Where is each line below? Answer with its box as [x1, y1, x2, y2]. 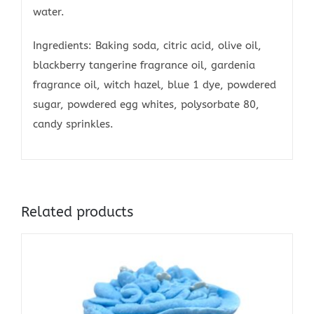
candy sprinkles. [32, 118, 114, 131]
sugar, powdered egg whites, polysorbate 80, [32, 98, 259, 111]
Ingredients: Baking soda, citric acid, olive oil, [32, 39, 261, 53]
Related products [21, 203, 133, 220]
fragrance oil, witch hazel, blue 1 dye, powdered [32, 78, 276, 92]
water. [32, 6, 64, 19]
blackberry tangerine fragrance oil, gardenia [32, 59, 255, 72]
